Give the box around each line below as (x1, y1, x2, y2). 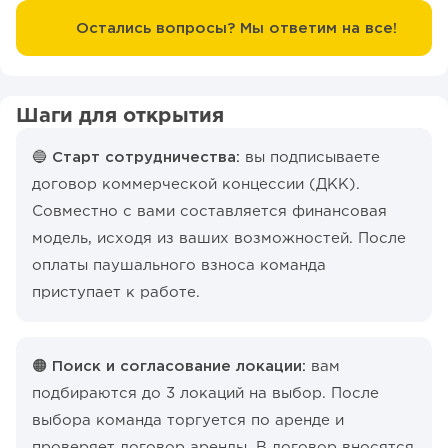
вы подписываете (245, 151, 380, 165)
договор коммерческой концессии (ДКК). (32, 178, 360, 192)
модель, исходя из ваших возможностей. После (32, 232, 406, 246)
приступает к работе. (32, 286, 200, 300)
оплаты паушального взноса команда (32, 259, 326, 273)
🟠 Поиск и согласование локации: (32, 360, 306, 374)
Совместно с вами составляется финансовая (32, 205, 387, 219)
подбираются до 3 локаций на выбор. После (32, 387, 379, 401)
